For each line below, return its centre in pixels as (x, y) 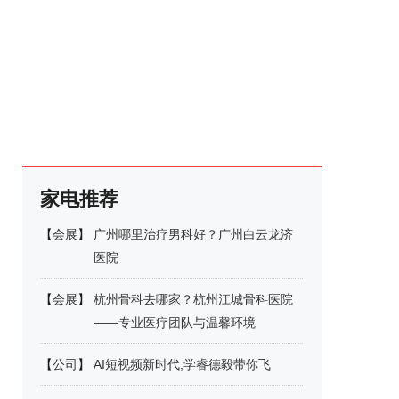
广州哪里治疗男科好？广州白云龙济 (193, 234)
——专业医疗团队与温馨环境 (175, 322)
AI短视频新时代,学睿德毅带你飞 (182, 364)
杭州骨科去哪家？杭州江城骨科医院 (193, 299)
